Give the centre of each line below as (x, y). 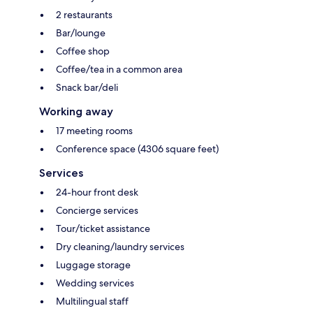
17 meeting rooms (94, 130)
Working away (76, 111)
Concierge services (97, 210)
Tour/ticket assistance (103, 228)
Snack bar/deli (87, 87)
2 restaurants (84, 14)
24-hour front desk (97, 192)
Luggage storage (93, 264)
